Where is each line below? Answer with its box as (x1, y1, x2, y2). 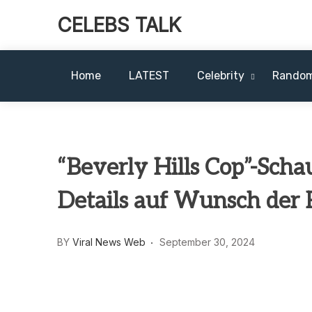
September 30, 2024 (159, 235, 255, 248)
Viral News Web (72, 235, 146, 248)
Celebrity (197, 69, 244, 82)
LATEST (129, 69, 169, 82)
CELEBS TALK (57, 13, 181, 37)
